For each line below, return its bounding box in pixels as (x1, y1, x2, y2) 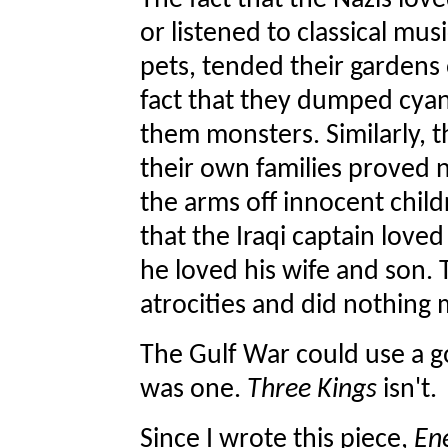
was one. (140, 376, 247, 405)
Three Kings (247, 376, 377, 405)
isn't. (377, 376, 437, 405)
